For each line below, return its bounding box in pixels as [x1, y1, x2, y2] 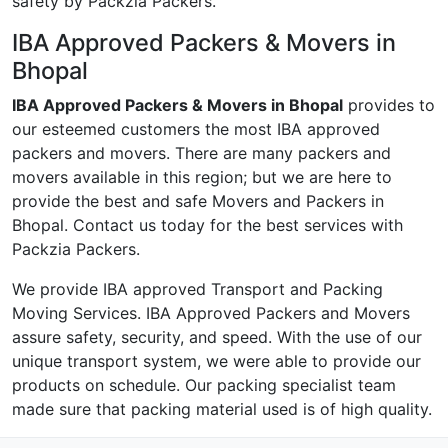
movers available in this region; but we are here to [12, 167, 392, 188]
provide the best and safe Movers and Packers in [12, 191, 384, 212]
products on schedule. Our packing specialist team [12, 375, 396, 396]
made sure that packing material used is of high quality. [12, 399, 432, 420]
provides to [343, 95, 435, 116]
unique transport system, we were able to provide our [12, 351, 421, 372]
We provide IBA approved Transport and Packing [12, 279, 383, 300]
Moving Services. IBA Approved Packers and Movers [12, 303, 410, 324]
